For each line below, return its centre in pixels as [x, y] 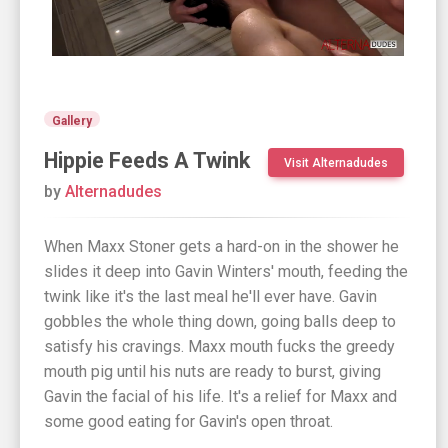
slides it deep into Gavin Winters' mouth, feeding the [226, 272]
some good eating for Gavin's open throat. [188, 422]
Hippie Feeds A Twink [147, 161]
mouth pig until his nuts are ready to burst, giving [212, 372]
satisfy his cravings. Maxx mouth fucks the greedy [219, 347]
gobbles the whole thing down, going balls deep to [220, 322]
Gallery [71, 121]
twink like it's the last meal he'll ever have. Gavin [210, 297]
